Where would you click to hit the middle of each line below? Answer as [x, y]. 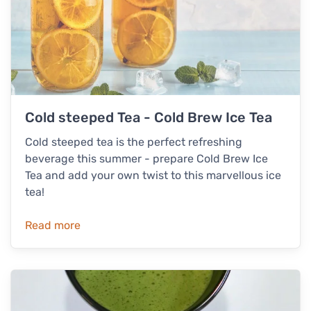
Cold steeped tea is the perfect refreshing [134, 142]
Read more [53, 225]
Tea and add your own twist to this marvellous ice [153, 175]
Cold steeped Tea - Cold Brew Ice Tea [149, 117]
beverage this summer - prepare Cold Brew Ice [146, 158]
